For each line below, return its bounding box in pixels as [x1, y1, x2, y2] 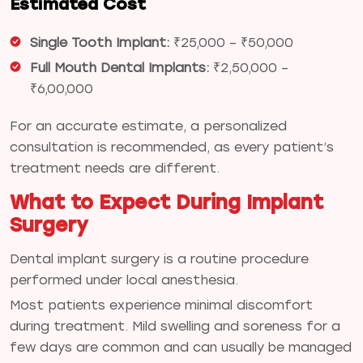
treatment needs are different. [10, 160, 220, 176]
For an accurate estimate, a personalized [10, 117, 287, 134]
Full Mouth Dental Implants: [30, 59, 209, 75]
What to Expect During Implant [10, 190, 323, 214]
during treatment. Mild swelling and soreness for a [10, 318, 340, 334]
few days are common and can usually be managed [10, 339, 352, 355]
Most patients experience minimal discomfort [10, 297, 313, 313]
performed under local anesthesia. [10, 271, 238, 288]
